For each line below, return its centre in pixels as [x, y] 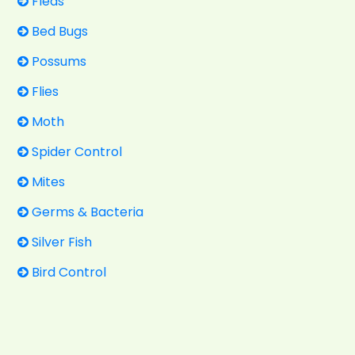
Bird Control [67, 272]
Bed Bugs [58, 31]
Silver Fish [60, 242]
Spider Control [75, 151]
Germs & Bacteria [86, 212]
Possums [57, 61]
